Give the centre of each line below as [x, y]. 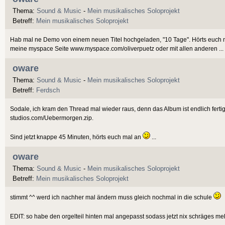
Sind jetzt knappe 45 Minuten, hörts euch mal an [76, 137]
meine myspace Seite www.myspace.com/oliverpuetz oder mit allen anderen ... [117, 48]
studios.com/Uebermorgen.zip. [52, 118]
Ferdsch [48, 90]
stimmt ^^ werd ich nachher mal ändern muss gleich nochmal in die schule [112, 197]
